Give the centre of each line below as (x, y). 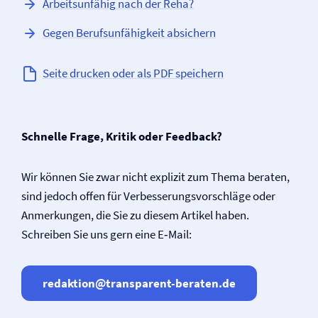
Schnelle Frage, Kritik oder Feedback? (122, 136)
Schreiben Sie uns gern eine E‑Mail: (106, 234)
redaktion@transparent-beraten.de (139, 283)
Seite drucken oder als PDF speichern (133, 73)
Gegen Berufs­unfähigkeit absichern (129, 33)
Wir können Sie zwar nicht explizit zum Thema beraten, (155, 177)
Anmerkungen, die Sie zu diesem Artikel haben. (135, 215)
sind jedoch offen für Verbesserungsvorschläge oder (148, 196)
